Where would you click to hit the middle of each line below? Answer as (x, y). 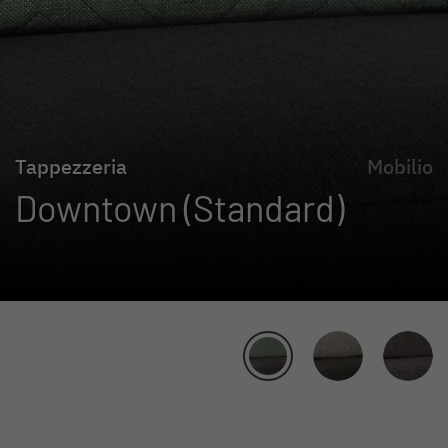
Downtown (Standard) (179, 207)
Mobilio (400, 166)
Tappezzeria (71, 166)
